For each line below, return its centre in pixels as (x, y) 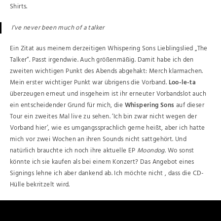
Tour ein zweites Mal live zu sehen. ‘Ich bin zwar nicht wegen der (103, 117)
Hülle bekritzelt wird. (40, 185)
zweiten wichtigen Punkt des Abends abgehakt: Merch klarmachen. (107, 71)
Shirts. (19, 7)
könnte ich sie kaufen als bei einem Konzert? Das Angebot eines (102, 162)
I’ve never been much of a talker (58, 28)
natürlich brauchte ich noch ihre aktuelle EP (74, 151)
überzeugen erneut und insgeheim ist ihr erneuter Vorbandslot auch (108, 94)
